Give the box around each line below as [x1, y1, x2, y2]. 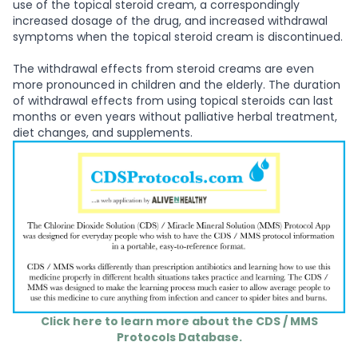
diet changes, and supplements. [13, 125, 196, 141]
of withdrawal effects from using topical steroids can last [13, 93, 333, 109]
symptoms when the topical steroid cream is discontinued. [13, 29, 343, 46]
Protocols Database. [116, 328, 242, 345]
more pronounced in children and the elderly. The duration [13, 77, 340, 93]
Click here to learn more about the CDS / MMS [40, 312, 318, 329]
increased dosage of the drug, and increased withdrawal [13, 13, 328, 30]
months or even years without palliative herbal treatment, [13, 109, 337, 125]
